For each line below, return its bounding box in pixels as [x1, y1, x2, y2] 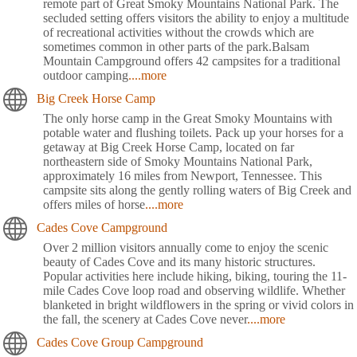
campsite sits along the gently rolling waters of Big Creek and [43, 182, 351, 197]
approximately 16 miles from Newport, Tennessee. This [43, 168, 322, 182]
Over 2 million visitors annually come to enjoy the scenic [43, 240, 328, 254]
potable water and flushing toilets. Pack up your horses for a [43, 125, 343, 139]
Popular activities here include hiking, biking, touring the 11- [43, 269, 347, 283]
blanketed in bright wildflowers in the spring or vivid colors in [43, 297, 354, 312]
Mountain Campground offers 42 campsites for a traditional [43, 53, 340, 68]
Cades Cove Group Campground [37, 335, 203, 349]
